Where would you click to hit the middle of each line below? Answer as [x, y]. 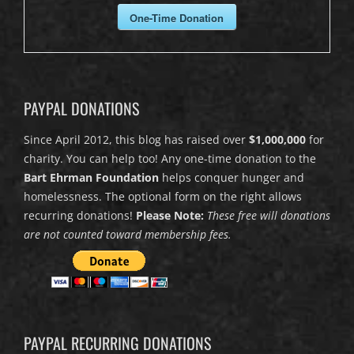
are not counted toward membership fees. [128, 235]
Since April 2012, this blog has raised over [136, 140]
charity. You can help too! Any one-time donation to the [170, 159]
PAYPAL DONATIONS [81, 109]
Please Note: [170, 216]
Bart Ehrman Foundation [91, 178]
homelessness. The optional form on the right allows [163, 197]
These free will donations [269, 216]
